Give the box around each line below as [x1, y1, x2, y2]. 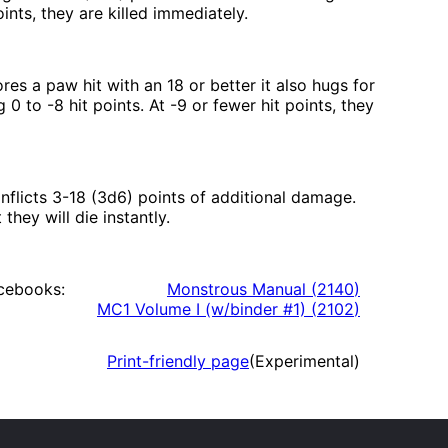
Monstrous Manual [167, 279, 306, 300]
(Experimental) [249, 351, 360, 372]
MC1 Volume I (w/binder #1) [97, 299, 306, 320]
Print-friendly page [107, 351, 249, 372]
